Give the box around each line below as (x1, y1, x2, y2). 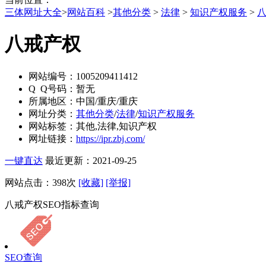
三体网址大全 (5, 7, 62, 17)
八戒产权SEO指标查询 (5, 199, 99, 210)
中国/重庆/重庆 (76, 96, 138, 106)
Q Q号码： (28, 83, 76, 94)
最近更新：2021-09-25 (45, 155, 137, 166)
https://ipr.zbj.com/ (76, 133, 145, 144)
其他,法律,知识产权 (76, 121, 157, 131)
